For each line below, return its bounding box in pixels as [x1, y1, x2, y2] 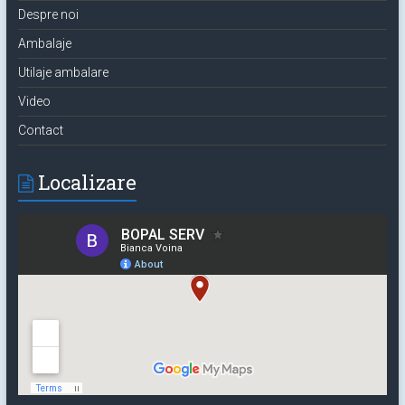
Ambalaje [17, 36, 71, 51]
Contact [17, 123, 63, 137]
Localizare [37, 169, 137, 195]
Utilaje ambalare [17, 65, 108, 80]
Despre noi [17, 7, 79, 22]
